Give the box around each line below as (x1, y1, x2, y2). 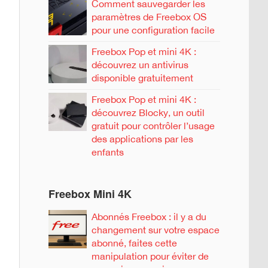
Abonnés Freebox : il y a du (92, 211, 206, 222)
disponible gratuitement (92, 72, 193, 83)
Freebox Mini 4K (48, 185, 132, 202)
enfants (92, 146, 124, 157)
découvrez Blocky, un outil (92, 106, 205, 118)
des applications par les (92, 133, 193, 144)
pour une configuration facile (92, 24, 215, 35)
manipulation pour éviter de (92, 250, 209, 261)
